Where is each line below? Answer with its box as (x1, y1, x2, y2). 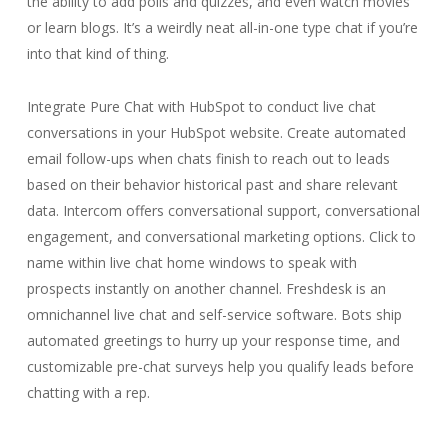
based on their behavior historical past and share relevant (26, 175, 398, 194)
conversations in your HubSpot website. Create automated (26, 123, 406, 142)
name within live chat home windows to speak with (26, 253, 357, 272)
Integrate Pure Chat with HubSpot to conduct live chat (26, 97, 376, 116)
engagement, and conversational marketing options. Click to (26, 227, 416, 246)
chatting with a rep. (26, 383, 150, 402)
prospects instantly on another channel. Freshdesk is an (26, 279, 386, 298)
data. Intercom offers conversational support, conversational (26, 201, 420, 220)
